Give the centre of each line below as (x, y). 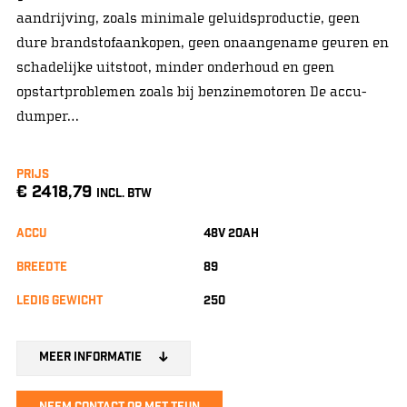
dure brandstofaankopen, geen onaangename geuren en (202, 42)
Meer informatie (91, 358)
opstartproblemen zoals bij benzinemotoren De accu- (191, 91)
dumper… (47, 116)
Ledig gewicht (59, 302)
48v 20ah (231, 234)
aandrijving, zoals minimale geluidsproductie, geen (188, 18)
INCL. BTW (124, 194)
